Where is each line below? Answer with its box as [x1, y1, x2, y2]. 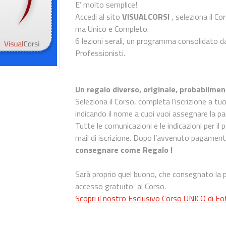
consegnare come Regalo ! [75, 144, 173, 156]
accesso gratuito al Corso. [75, 180, 166, 192]
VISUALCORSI [120, 11, 172, 23]
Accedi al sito [75, 11, 121, 23]
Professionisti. [75, 47, 126, 59]
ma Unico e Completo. [75, 23, 149, 35]
